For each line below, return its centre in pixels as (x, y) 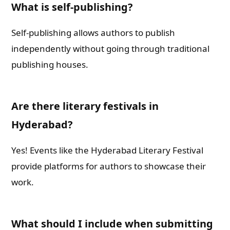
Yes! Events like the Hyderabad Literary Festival (108, 150)
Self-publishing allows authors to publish (93, 33)
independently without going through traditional (111, 49)
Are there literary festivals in (85, 106)
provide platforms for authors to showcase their (109, 166)
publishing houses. (50, 64)
